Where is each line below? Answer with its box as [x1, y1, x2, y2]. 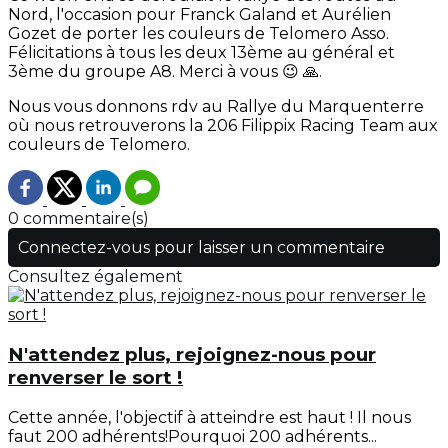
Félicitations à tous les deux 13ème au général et [8, 43, 395, 63]
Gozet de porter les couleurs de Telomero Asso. [8, 24, 389, 44]
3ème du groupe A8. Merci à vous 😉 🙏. [8, 62, 322, 82]
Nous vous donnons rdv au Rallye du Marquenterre [8, 97, 424, 117]
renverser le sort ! [8, 366, 183, 390]
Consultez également [8, 267, 183, 287]
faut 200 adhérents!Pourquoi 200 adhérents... [8, 426, 377, 446]
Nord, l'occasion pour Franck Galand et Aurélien [8, 5, 391, 25]
